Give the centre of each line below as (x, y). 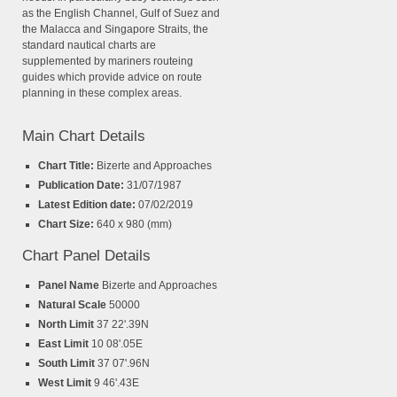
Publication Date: (82, 186)
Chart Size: (67, 225)
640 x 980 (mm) (134, 225)
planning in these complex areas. (102, 93)
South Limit (68, 364)
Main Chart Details (84, 136)
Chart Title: (67, 166)
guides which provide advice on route (112, 78)
